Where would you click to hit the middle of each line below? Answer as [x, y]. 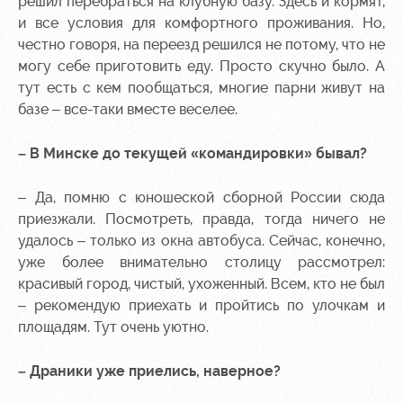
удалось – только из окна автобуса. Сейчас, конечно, [201, 241]
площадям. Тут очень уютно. [113, 327]
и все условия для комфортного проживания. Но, [201, 23]
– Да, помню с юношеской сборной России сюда [201, 197]
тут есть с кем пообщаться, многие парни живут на [201, 88]
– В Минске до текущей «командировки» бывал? [193, 153]
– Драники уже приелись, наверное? [149, 371]
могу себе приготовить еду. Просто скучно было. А [201, 66]
